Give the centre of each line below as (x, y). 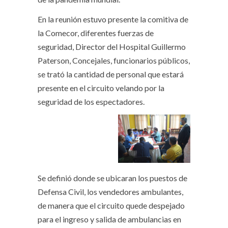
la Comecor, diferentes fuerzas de (96, 33)
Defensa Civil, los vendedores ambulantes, (110, 191)
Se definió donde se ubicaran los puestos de (112, 178)
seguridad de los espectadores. (91, 102)
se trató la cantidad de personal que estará (111, 74)
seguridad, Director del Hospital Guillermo (112, 47)
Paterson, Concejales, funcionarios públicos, (114, 61)
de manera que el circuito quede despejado (111, 205)
